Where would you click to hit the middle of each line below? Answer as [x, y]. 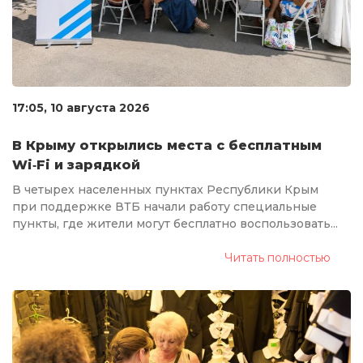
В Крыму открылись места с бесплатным [167, 145]
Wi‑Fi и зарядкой [76, 165]
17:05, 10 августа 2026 [81, 108]
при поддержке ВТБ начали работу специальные [164, 207]
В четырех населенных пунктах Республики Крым [165, 190]
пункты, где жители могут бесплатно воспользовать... [175, 224]
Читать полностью [278, 258]
